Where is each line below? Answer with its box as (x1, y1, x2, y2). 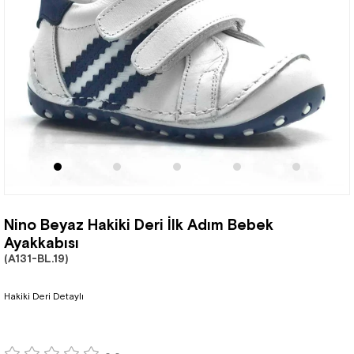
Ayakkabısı (4, 234, 79, 252)
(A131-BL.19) (4, 252, 69, 265)
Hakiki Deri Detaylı (4, 291, 84, 303)
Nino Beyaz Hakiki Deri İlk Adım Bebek (4, 216, 273, 234)
